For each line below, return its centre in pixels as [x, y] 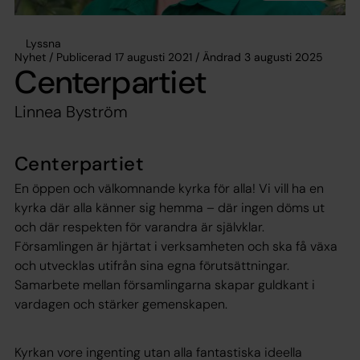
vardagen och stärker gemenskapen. [121, 304]
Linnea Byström [71, 111]
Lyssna [43, 43]
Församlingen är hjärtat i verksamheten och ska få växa [176, 246]
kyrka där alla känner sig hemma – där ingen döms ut [170, 207]
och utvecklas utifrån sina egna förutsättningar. [152, 265]
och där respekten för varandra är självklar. [139, 227]
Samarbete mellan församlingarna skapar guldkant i [165, 284]
